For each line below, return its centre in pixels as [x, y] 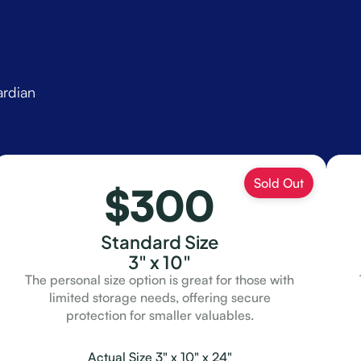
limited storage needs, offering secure [160, 297]
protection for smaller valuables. [160, 315]
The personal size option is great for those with [160, 280]
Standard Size [160, 241]
